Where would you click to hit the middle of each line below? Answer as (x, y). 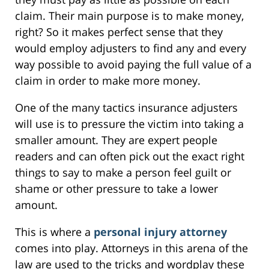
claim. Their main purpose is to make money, (129, 15)
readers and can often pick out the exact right (130, 156)
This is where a (54, 231)
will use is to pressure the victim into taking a (129, 123)
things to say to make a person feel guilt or (123, 172)
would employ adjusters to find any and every (131, 48)
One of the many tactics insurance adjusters (126, 107)
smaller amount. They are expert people (116, 140)
